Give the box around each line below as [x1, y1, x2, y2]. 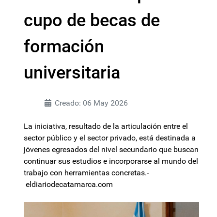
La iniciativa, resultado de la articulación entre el [24, 122, 188, 131]
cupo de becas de [24, 10, 160, 31]
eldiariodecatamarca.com [24, 180, 113, 189]
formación [24, 36, 104, 57]
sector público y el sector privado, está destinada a [24, 133, 196, 142]
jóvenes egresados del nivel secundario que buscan [24, 145, 199, 154]
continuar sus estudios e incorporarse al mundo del [24, 156, 198, 166]
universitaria [24, 62, 120, 83]
